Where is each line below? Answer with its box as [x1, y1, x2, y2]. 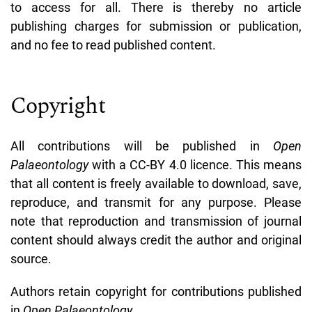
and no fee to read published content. [10, 37, 216, 52]
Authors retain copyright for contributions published [10, 283, 302, 299]
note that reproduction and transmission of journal [10, 213, 302, 228]
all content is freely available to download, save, [36, 175, 302, 191]
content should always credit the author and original [10, 232, 302, 247]
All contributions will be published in [10, 138, 273, 153]
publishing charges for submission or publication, [10, 18, 302, 33]
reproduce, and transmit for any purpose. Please [10, 194, 302, 210]
